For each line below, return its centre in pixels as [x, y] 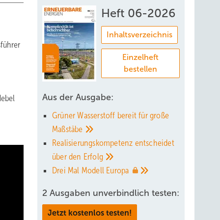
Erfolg [94, 157]
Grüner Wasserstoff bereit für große [110, 115]
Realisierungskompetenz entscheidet [113, 143]
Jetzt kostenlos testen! [90, 213]
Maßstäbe [69, 129]
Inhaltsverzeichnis [139, 35]
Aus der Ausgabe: [78, 97]
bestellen [140, 69]
